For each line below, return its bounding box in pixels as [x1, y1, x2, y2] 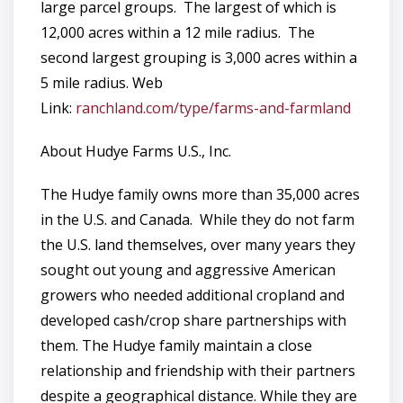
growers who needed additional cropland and [40, 285, 345, 305]
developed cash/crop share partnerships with [40, 310, 346, 330]
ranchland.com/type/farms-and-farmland [76, 98, 351, 118]
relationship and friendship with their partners [40, 361, 355, 381]
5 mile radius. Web [40, 73, 163, 93]
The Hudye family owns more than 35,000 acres [40, 184, 360, 204]
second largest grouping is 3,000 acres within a [40, 48, 357, 67]
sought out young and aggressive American [40, 260, 336, 280]
